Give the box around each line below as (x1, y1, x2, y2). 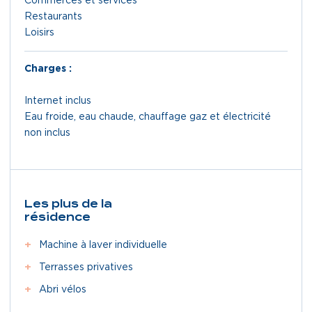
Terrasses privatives (39, 262, 133, 272)
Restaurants (24, 11, 82, 22)
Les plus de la (24, 195, 112, 212)
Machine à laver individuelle (39, 240, 167, 250)
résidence (24, 208, 91, 226)
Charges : (24, 63, 72, 74)
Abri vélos (39, 284, 86, 295)
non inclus (24, 127, 70, 138)
